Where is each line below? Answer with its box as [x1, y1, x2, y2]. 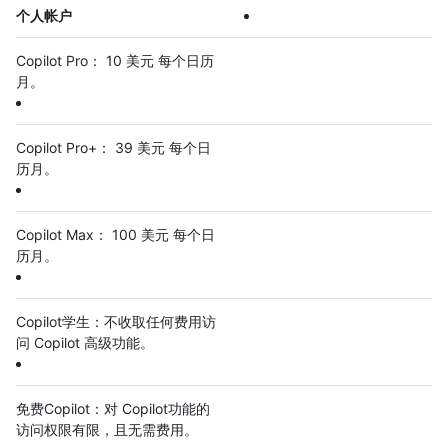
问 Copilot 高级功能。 [16, 334, 154, 352]
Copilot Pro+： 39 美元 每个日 [16, 139, 211, 157]
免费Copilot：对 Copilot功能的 [16, 400, 210, 418]
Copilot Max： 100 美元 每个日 [16, 226, 215, 244]
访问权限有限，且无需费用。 [16, 421, 198, 439]
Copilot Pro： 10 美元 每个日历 [16, 52, 214, 70]
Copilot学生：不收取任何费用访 [16, 313, 216, 331]
